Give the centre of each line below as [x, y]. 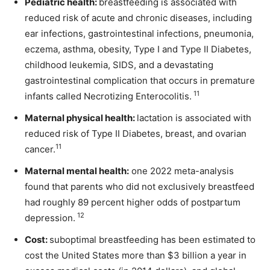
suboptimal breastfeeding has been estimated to [152, 239]
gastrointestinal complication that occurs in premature [140, 80]
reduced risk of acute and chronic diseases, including [138, 17]
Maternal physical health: [81, 118]
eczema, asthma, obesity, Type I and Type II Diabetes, [138, 49]
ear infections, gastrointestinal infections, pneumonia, [139, 33]
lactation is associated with [194, 118]
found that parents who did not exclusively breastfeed [140, 186]
